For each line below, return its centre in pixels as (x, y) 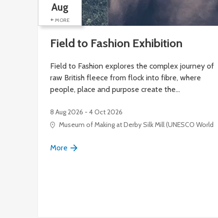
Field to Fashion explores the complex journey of (132, 66)
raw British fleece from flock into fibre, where (126, 78)
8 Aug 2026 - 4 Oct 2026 (86, 112)
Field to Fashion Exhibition (116, 43)
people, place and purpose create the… (115, 90)
